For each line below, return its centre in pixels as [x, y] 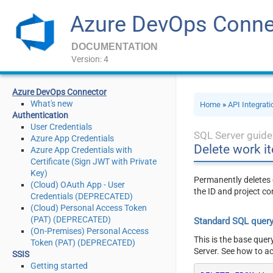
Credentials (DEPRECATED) [82, 196]
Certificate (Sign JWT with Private [94, 161]
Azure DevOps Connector [59, 92]
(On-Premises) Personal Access [90, 231]
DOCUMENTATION [115, 47]
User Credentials [61, 127]
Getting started [59, 266]
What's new [52, 104]
